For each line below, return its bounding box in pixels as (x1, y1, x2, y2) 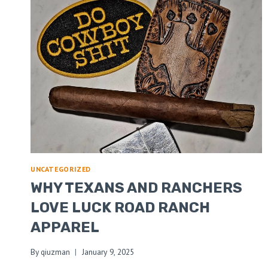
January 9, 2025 (82, 246, 135, 257)
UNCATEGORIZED (31, 165, 91, 174)
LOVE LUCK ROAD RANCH (31, 199, 210, 217)
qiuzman (41, 246, 71, 257)
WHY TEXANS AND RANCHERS (31, 179, 242, 197)
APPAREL (31, 219, 99, 236)
